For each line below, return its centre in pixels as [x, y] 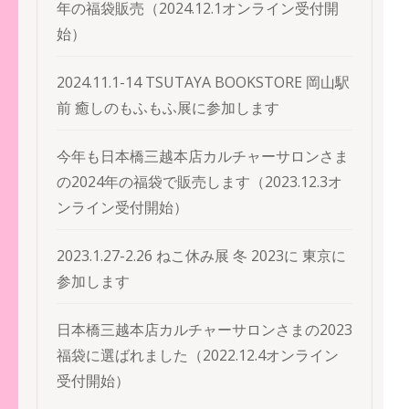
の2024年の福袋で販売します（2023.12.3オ [199, 182]
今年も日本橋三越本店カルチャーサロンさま [203, 157]
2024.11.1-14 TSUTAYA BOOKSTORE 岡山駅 [203, 83]
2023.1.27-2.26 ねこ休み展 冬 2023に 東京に [201, 256]
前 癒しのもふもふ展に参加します [168, 108]
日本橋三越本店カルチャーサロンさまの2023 [204, 330]
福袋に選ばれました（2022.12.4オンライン [198, 356]
